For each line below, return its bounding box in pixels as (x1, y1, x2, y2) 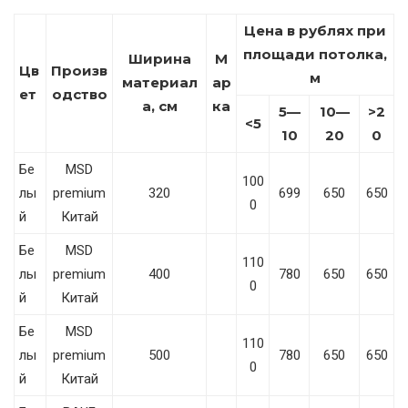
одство (51, 86, 107, 104)
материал (121, 74, 198, 92)
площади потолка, (243, 46, 387, 64)
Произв (51, 62, 107, 80)
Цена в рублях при (244, 22, 386, 40)
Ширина (127, 50, 191, 68)
